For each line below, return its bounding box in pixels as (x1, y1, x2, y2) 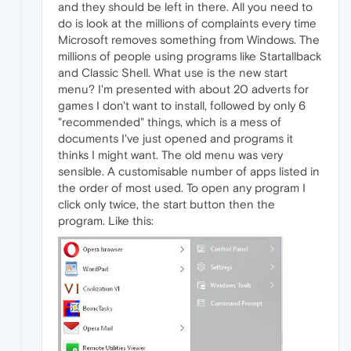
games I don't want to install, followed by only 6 (58, 99, 306, 113)
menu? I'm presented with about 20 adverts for (58, 82, 309, 96)
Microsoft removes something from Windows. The (58, 33, 320, 47)
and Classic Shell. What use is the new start (58, 66, 288, 80)
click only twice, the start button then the (58, 197, 275, 212)
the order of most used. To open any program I (58, 181, 306, 195)
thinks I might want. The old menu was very (58, 148, 283, 162)
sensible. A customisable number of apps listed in (58, 165, 320, 179)
